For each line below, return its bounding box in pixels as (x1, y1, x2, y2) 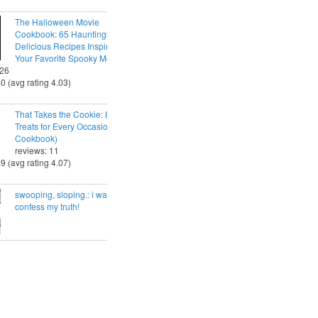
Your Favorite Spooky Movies (15, 51, 127, 64)
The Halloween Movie (15, 15, 99, 28)
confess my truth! (15, 199, 79, 212)
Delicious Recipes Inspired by (15, 39, 130, 52)
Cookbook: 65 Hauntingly (15, 27, 113, 40)
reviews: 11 (15, 143, 59, 156)
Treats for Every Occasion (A (15, 119, 124, 132)
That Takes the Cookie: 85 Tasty (15, 107, 137, 120)
